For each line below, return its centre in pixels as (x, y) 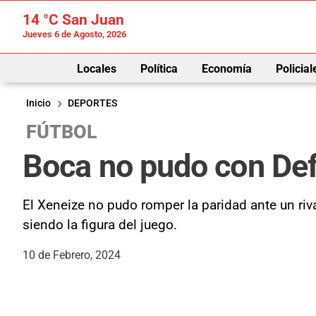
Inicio (38, 103)
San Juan (91, 20)
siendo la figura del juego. (100, 224)
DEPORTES (92, 103)
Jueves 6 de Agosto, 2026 (74, 34)
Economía (226, 68)
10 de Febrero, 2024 (72, 255)
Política (159, 68)
